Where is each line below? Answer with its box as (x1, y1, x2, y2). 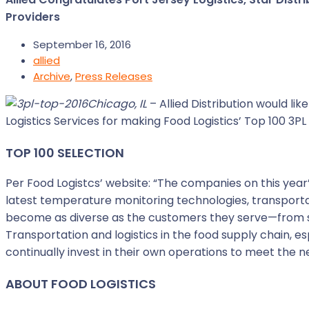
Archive (33, 69, 70, 83)
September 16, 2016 (33, 37, 131, 52)
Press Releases (75, 69, 152, 83)
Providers (6, 9, 60, 25)
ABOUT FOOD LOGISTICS (6, 275, 156, 292)
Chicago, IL (88, 96, 147, 112)
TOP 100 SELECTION (6, 144, 124, 161)
